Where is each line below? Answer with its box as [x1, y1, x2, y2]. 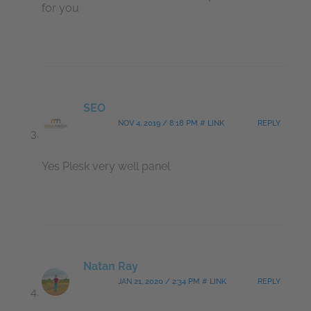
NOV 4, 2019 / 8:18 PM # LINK [118, 118, 224, 128]
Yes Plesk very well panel [42, 159, 170, 173]
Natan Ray [83, 259, 138, 273]
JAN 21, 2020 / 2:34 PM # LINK [118, 276, 226, 286]
